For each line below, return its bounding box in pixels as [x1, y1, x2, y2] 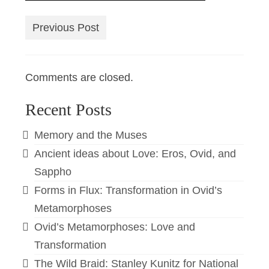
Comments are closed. [25, 71, 134, 83]
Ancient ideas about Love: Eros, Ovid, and [34, 148, 237, 160]
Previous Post [32, 22, 100, 34]
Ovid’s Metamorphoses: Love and [34, 221, 196, 233]
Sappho [34, 166, 72, 178]
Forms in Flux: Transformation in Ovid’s [34, 184, 223, 196]
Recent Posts [25, 100, 112, 119]
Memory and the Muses [34, 129, 148, 141]
